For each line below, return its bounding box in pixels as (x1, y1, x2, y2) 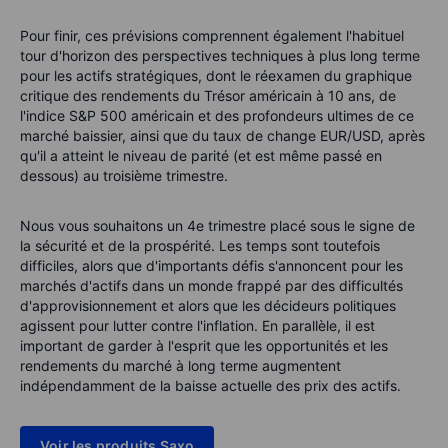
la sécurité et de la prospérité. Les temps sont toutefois (20, 237, 380, 255)
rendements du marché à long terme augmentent (20, 357, 341, 375)
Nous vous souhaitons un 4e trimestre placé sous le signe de (20, 217, 415, 235)
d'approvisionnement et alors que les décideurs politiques (20, 297, 396, 315)
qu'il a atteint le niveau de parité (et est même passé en (20, 147, 382, 165)
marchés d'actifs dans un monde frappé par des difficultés (20, 277, 403, 295)
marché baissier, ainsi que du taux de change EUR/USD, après (20, 127, 425, 145)
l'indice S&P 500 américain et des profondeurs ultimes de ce (20, 107, 414, 125)
